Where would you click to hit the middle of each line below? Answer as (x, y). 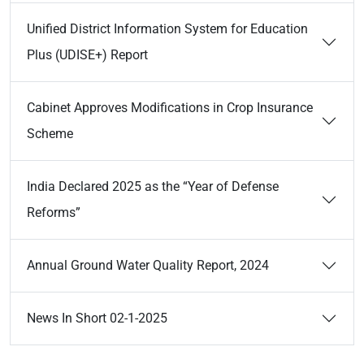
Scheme (50, 134)
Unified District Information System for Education (167, 29)
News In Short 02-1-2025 (97, 318)
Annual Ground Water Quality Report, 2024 (148, 265)
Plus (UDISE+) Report (87, 55)
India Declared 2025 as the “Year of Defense (153, 186)
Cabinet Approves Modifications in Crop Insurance (170, 108)
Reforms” (54, 212)
